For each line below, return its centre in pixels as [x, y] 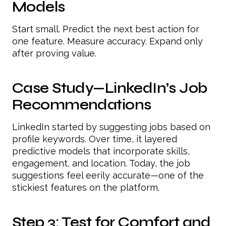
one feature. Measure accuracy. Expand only [107, 41]
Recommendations [82, 104]
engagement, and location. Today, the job [101, 163]
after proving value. [54, 53]
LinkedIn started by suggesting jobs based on [111, 127]
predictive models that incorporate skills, [101, 151]
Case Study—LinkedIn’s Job [110, 88]
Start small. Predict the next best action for [106, 29]
